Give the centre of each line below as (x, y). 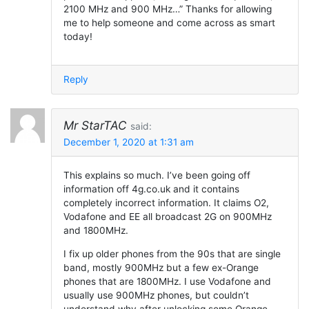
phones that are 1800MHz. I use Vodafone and (167, 281)
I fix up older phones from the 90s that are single (172, 253)
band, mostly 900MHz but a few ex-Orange (161, 267)
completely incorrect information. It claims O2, (166, 203)
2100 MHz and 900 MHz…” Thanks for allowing (167, 9)
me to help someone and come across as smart (169, 23)
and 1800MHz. (96, 231)
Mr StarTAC (95, 126)
